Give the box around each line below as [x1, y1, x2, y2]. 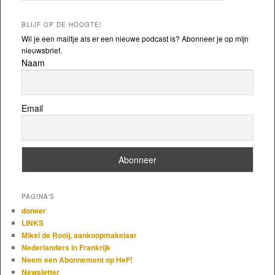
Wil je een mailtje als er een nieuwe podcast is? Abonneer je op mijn [21, 33, 249, 44]
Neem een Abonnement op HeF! [21, 254, 133, 266]
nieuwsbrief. [21, 45, 62, 56]
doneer [21, 205, 46, 217]
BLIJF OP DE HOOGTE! [21, 20, 102, 29]
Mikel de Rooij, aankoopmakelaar [21, 230, 137, 241]
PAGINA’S [21, 192, 55, 201]
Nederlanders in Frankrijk [21, 242, 110, 254]
